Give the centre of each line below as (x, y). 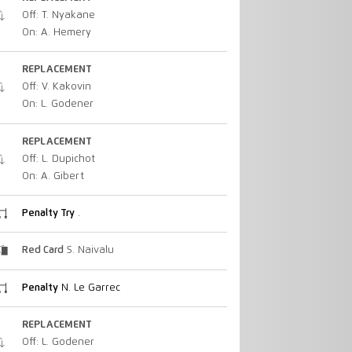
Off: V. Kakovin (56, 87)
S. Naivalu (88, 251)
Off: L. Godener (58, 342)
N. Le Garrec (89, 288)
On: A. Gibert (53, 176)
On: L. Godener (57, 104)
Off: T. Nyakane (58, 16)
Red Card (42, 251)
